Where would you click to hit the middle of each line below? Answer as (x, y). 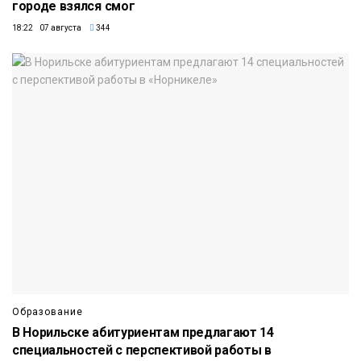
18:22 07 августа (47, 28)
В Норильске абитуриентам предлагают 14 (143, 332)
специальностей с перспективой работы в (142, 350)
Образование (48, 311)
